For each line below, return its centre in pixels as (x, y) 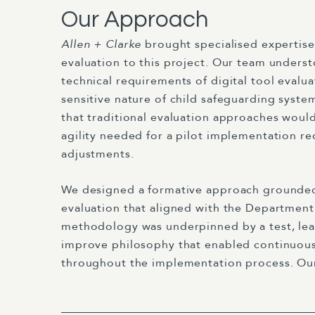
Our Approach (135, 20)
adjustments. (98, 154)
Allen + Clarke (103, 44)
